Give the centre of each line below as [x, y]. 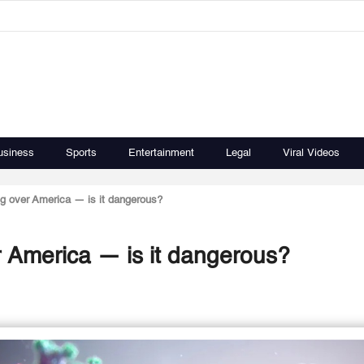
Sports [81, 153]
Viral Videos [311, 153]
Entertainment [161, 153]
